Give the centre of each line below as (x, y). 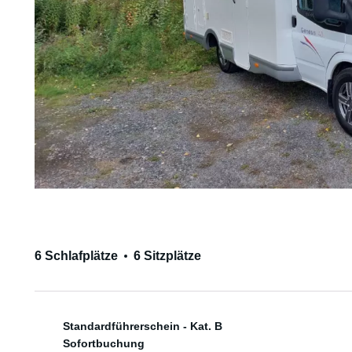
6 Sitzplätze (167, 256)
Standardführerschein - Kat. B (142, 326)
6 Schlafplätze (76, 256)
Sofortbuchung (103, 343)
